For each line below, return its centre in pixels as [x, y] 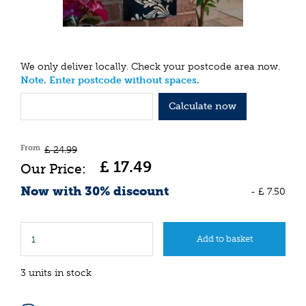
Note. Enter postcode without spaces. [110, 81]
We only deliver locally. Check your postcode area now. [150, 67]
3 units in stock [56, 273]
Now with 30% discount [95, 191]
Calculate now [202, 106]
